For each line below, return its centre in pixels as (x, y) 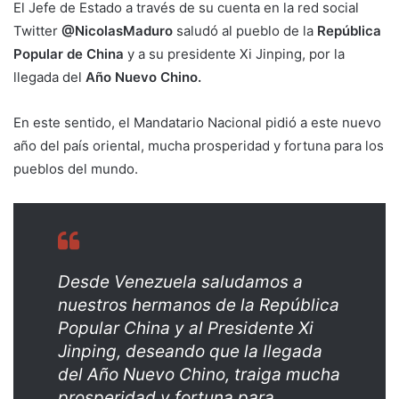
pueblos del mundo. (76, 168)
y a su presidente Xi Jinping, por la (234, 53)
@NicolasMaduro (119, 30)
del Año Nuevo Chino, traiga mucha (199, 374)
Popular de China (69, 53)
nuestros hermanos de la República (199, 305)
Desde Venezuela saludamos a (180, 281)
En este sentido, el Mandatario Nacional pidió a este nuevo (197, 122)
